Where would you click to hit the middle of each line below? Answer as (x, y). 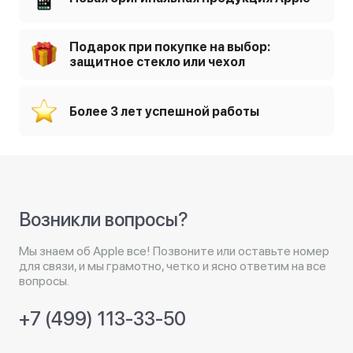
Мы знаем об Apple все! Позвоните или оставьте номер (174, 251)
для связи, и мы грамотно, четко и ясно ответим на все (173, 266)
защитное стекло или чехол (157, 62)
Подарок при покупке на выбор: (170, 47)
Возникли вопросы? (104, 219)
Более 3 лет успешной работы (164, 111)
